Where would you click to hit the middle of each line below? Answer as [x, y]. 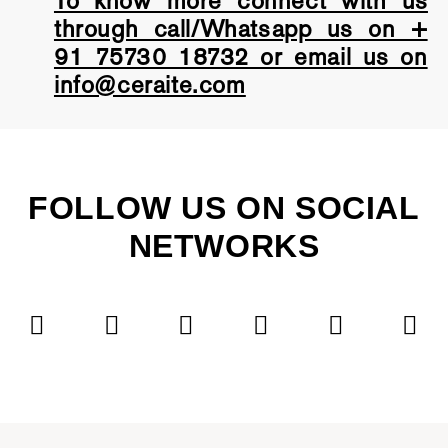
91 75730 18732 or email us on [240, 56]
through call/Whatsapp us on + [240, 28]
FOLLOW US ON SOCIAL [224, 207]
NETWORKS [224, 245]
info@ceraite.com [149, 84]
